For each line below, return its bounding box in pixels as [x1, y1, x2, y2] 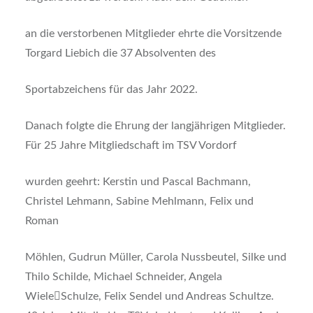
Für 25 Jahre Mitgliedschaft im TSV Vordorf [24, 140, 237, 152]
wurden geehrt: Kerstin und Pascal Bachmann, [24, 176, 251, 188]
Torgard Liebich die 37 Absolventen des [24, 48, 216, 59]
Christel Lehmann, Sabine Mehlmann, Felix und [24, 196, 254, 208]
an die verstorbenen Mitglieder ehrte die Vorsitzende [24, 28, 282, 40]
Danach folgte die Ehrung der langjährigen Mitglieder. [24, 120, 286, 132]
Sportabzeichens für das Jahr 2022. [24, 84, 198, 96]
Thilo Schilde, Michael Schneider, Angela [24, 271, 222, 283]
